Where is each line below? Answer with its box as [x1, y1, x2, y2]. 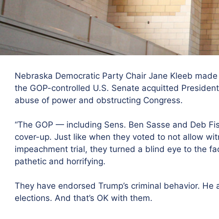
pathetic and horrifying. [15, 156, 106, 166]
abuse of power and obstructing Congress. [15, 95, 183, 105]
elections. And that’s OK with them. [15, 193, 153, 203]
